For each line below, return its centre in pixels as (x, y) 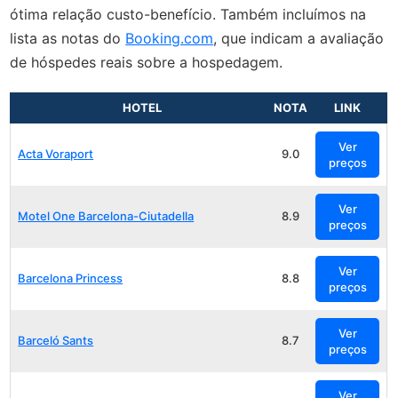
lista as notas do (68, 38)
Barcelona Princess (71, 278)
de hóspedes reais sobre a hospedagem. (147, 62)
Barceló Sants (56, 340)
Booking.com (170, 38)
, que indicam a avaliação (299, 38)
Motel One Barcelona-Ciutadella (106, 215)
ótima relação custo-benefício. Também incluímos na (188, 14)
